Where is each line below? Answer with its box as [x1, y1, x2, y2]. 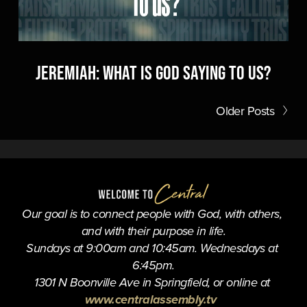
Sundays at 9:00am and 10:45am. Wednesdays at [26, 241, 278, 257]
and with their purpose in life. [81, 224, 226, 240]
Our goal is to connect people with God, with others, [22, 207, 282, 223]
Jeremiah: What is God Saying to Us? [36, 61, 271, 84]
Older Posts [216, 101, 275, 119]
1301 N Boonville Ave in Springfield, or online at [34, 275, 273, 291]
